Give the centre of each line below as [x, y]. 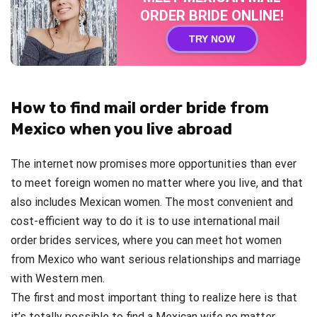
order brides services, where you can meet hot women [146, 240]
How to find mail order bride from [140, 108]
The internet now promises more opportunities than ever [154, 163]
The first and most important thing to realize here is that [154, 297]
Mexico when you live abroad [121, 129]
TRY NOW [212, 39]
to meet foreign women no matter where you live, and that [157, 183]
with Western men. [58, 278]
